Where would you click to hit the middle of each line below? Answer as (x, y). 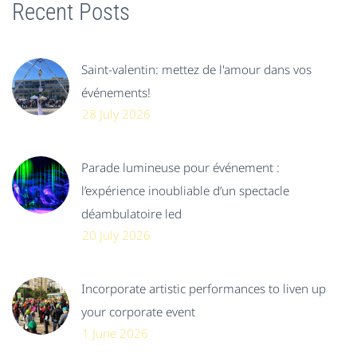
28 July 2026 (116, 114)
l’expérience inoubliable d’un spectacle (185, 191)
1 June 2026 (115, 333)
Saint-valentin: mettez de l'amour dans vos (196, 70)
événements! (116, 93)
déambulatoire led (131, 214)
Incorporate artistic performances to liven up (204, 289)
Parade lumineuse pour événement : (180, 168)
